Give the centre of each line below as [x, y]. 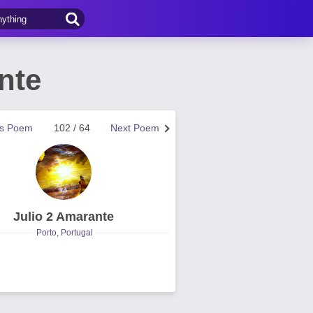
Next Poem [135, 128]
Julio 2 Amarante [64, 217]
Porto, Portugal [64, 233]
